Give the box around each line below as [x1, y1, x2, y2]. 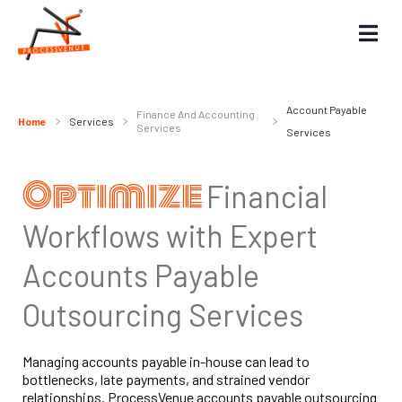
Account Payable [285, 103, 367, 116]
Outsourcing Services [22, 296, 303, 333]
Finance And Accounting [136, 108, 255, 120]
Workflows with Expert [22, 217, 318, 254]
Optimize [22, 170, 206, 221]
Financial [206, 178, 328, 214]
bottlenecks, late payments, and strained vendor [22, 371, 310, 388]
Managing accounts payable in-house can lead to [22, 353, 310, 370]
